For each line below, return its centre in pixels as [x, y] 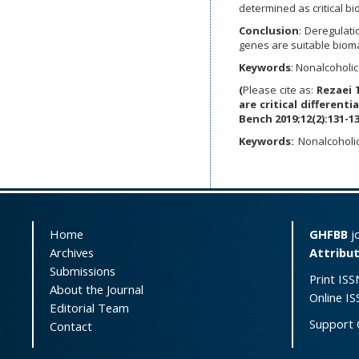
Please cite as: [278, 90]
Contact [71, 326]
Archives [72, 252]
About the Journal [97, 289]
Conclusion [268, 30]
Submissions [83, 271]
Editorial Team [89, 308]
